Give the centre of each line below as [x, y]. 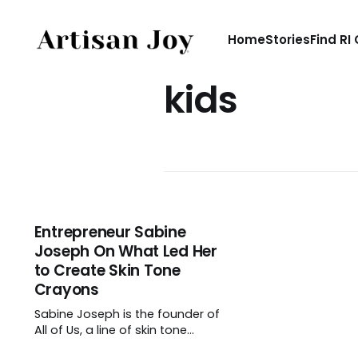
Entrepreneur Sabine [110, 232]
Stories [287, 40]
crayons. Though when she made [131, 346]
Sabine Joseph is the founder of [127, 314]
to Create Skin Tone [107, 270]
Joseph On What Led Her [125, 251]
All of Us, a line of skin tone [110, 330]
